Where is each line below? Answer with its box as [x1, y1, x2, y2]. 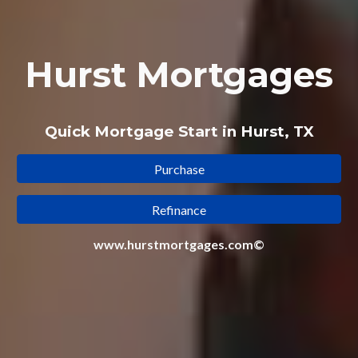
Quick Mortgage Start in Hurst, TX [44, 122, 314, 141]
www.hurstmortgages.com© [93, 237, 265, 253]
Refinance [152, 201, 206, 217]
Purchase [153, 161, 205, 177]
